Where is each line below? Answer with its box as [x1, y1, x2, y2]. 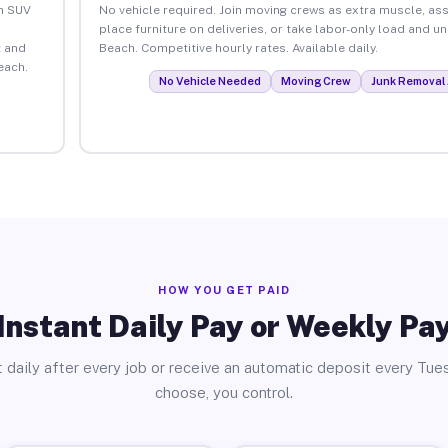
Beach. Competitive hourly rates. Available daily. [98, 40, 378, 55]
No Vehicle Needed [159, 74, 262, 87]
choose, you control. [155, 384, 293, 401]
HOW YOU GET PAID [158, 284, 290, 296]
